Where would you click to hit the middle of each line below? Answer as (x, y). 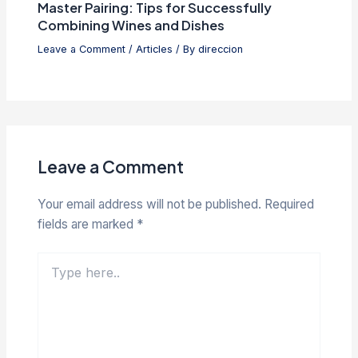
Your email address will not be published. (150, 205)
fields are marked (88, 225)
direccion (221, 50)
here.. (52, 276)
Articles (155, 50)
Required (290, 205)
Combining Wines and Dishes (131, 26)
